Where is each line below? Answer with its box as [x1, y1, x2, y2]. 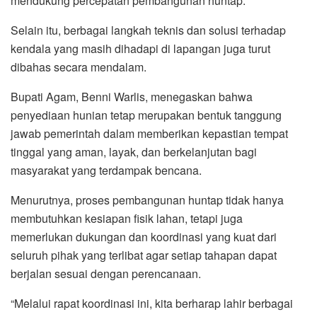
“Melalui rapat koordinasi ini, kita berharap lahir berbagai [11, 294, 293, 311]
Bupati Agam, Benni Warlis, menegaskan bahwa [11, 88, 253, 105]
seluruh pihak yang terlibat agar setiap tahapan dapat [11, 246, 277, 263]
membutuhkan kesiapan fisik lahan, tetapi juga [11, 209, 243, 226]
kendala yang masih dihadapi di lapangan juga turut [11, 40, 270, 57]
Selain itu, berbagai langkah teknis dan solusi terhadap [11, 21, 286, 38]
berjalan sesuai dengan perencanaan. [11, 265, 201, 282]
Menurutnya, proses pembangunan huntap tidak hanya [11, 191, 284, 208]
